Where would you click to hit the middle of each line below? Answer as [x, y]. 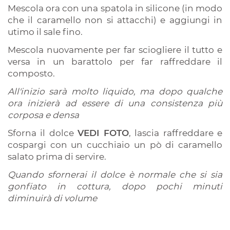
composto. [32, 74]
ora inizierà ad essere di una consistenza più [115, 103]
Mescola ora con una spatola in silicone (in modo [115, 8]
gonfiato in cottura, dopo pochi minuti [115, 187]
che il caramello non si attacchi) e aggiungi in [115, 20]
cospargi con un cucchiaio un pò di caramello [115, 145]
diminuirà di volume [52, 198]
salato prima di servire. [58, 157]
